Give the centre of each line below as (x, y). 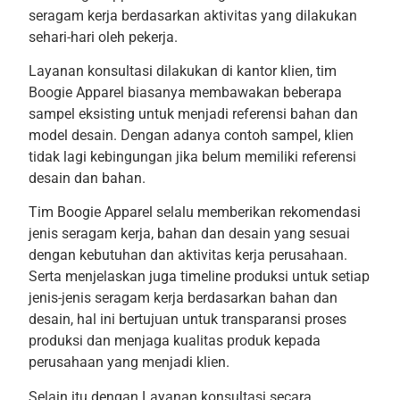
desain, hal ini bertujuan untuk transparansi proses (187, 320)
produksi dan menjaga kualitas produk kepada (174, 341)
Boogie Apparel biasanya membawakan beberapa (185, 93)
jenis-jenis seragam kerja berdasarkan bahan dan (183, 298)
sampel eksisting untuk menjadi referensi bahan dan (193, 114)
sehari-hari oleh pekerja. (103, 37)
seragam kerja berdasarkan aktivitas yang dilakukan (192, 15)
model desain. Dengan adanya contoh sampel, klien (191, 136)
